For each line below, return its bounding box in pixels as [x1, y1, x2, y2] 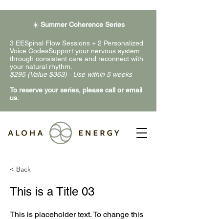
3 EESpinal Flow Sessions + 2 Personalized [10, 39, 143, 47]
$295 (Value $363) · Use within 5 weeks [10, 70, 132, 78]
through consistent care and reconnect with [10, 55, 143, 63]
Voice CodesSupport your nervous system [10, 47, 140, 55]
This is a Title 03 [10, 185, 94, 198]
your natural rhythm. [10, 63, 72, 70]
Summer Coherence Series [38, 21, 125, 28]
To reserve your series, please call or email [10, 86, 142, 94]
